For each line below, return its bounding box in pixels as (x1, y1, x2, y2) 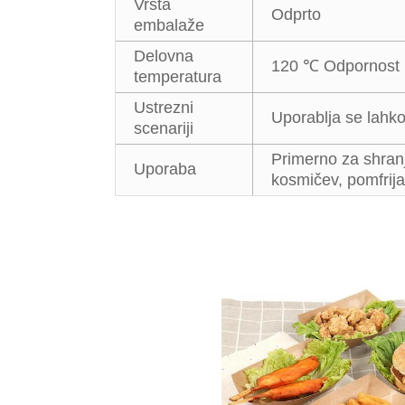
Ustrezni (134, 98, 193, 117)
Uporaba (134, 159, 196, 178)
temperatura (134, 67, 221, 86)
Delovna (134, 46, 193, 65)
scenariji (134, 118, 193, 137)
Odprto (271, 5, 321, 24)
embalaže (134, 15, 204, 34)
